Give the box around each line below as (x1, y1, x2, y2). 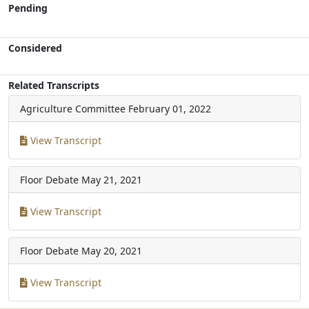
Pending (8, 1, 48, 14)
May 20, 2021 (81, 244, 142, 257)
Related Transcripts (8, 79, 99, 92)
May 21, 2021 (81, 173, 142, 186)
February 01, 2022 (128, 102, 211, 115)
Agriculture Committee (20, 102, 126, 115)
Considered (8, 41, 62, 54)
